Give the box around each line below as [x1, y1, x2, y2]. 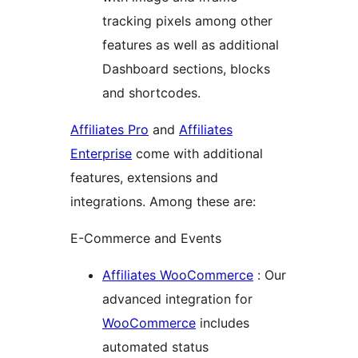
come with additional [132, 145, 263, 162]
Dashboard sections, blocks [102, 61, 270, 78]
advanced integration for [102, 291, 253, 308]
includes [196, 315, 249, 332]
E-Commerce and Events [70, 230, 221, 247]
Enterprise [70, 145, 132, 162]
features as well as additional [102, 37, 279, 54]
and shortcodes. [102, 85, 201, 101]
